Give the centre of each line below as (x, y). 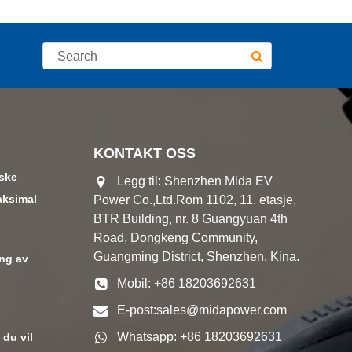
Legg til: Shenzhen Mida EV (195, 181)
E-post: (137, 310)
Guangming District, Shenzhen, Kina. (197, 257)
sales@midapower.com (222, 310)
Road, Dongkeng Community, (176, 238)
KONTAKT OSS (145, 153)
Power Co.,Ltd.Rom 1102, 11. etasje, (195, 200)
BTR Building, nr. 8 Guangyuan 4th (191, 219)
